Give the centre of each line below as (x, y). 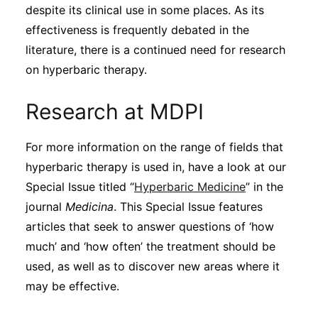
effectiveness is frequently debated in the (137, 30)
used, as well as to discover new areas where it (153, 266)
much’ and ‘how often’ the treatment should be (150, 246)
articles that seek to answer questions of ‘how (150, 226)
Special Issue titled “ (80, 187)
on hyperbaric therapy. (86, 70)
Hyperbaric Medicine (190, 187)
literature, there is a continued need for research (155, 50)
